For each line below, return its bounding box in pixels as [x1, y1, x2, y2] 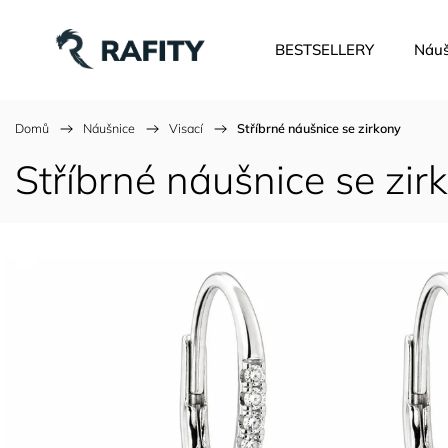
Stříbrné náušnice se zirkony [237, 120, 401, 136]
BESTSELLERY [275, 40, 374, 59]
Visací [169, 120, 203, 136]
